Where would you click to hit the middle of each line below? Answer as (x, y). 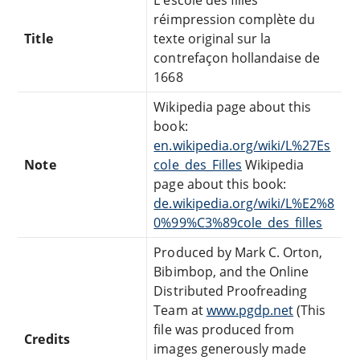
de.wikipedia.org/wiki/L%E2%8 (244, 203)
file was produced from (224, 329)
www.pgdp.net (250, 310)
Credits (47, 339)
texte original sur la (213, 38)
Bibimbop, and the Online (231, 271)
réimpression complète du (235, 19)
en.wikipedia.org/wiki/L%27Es (242, 145)
